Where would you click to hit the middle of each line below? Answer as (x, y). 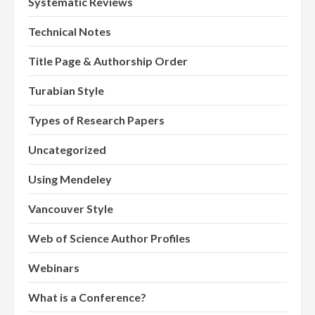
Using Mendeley (70, 179)
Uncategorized (67, 150)
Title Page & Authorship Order (108, 61)
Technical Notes (70, 32)
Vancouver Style (71, 209)
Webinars (54, 268)
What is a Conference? (87, 297)
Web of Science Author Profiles (109, 238)
